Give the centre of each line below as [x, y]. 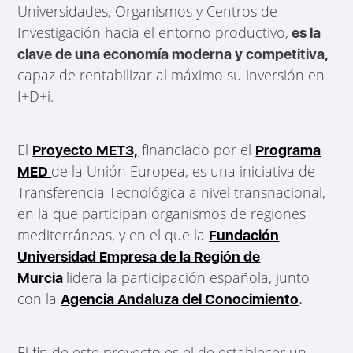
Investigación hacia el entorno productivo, [153, 32]
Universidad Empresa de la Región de [139, 256]
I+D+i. [36, 96]
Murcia [41, 277]
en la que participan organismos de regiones [162, 213]
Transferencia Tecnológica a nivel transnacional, [172, 192]
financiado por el [197, 149]
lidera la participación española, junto [188, 277]
